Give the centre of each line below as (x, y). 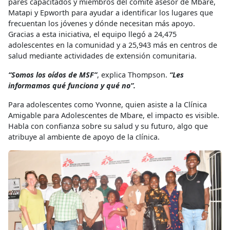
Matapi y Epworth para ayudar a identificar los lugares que (111, 13)
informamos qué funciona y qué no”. (72, 86)
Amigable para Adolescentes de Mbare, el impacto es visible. (114, 116)
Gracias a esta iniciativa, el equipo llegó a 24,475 (92, 34)
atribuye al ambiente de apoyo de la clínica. (84, 137)
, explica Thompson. (133, 75)
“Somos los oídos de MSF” (53, 75)
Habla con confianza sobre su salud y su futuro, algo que (108, 126)
